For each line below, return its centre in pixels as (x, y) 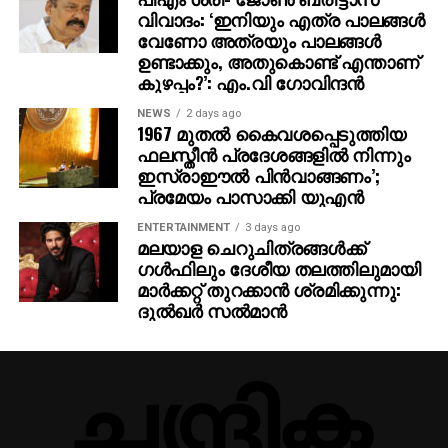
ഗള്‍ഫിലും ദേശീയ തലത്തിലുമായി (278, 267)
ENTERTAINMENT (183, 227)
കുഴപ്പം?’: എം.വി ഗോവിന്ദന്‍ (250, 81)
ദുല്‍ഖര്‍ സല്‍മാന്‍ (211, 309)
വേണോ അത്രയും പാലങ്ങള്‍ (258, 39)
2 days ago (213, 113)
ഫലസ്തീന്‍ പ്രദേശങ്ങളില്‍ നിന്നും (273, 153)
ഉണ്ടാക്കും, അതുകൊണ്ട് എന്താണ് (277, 60)
